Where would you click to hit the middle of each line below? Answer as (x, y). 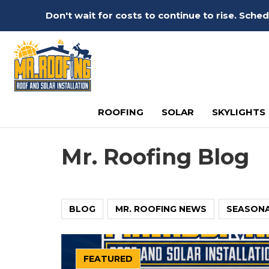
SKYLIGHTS (239, 112)
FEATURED (108, 259)
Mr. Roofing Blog (155, 157)
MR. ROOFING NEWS (161, 209)
